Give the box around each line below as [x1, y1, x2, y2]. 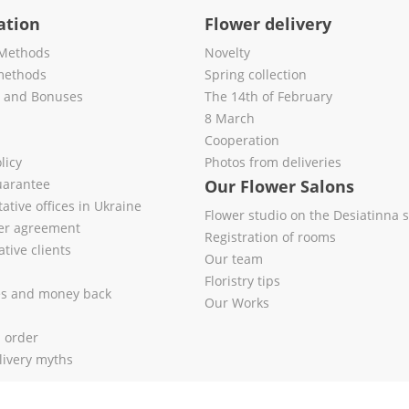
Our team [204, 250, 263, 267]
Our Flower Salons [204, 175, 354, 197]
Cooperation [204, 131, 279, 149]
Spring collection [204, 66, 307, 83]
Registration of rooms [204, 228, 336, 246]
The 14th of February [204, 88, 332, 105]
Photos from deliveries [204, 153, 341, 171]
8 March [204, 110, 255, 127]
